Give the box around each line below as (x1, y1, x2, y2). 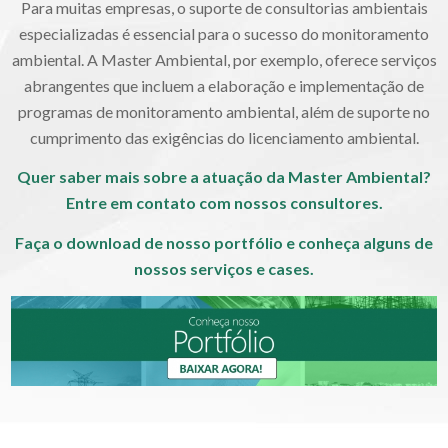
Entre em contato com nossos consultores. (65, 193, 383, 213)
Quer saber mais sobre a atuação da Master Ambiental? (17, 167, 431, 187)
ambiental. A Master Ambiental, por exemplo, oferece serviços (11, 49, 437, 69)
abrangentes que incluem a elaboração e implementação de (24, 75, 424, 95)
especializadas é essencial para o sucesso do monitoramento (19, 23, 429, 43)
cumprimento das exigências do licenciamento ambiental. (29, 127, 419, 147)
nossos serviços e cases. (134, 259, 314, 279)
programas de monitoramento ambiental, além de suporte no (18, 101, 430, 121)
